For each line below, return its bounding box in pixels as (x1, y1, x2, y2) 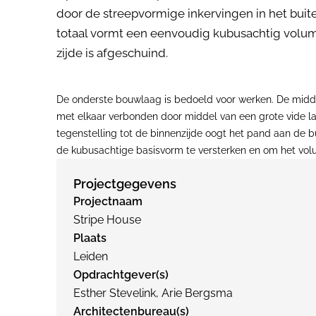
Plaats (73, 231, 107, 245)
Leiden (73, 250, 108, 263)
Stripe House (73, 213, 141, 226)
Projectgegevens (73, 176, 176, 191)
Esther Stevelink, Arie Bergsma (73, 286, 233, 300)
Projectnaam (73, 195, 142, 208)
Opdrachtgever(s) (73, 268, 169, 281)
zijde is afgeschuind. (56, 46, 168, 60)
